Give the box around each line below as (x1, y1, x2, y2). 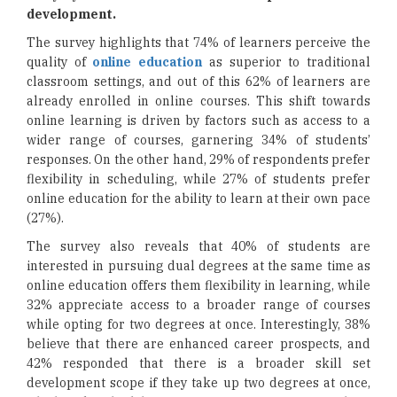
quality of (27, 54, 93, 70)
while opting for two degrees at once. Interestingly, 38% (27, 316, 370, 332)
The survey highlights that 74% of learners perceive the (27, 35, 370, 51)
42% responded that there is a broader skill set (27, 355, 370, 371)
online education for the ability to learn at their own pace (27, 191, 370, 206)
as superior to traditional (202, 54, 371, 70)
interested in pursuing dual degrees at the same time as (27, 258, 370, 274)
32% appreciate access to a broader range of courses (27, 297, 370, 313)
